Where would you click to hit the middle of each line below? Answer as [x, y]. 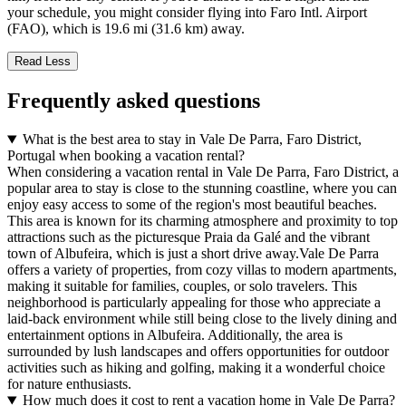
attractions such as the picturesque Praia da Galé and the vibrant [188, 237]
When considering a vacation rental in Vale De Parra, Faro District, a [203, 172]
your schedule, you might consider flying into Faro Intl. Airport [187, 13]
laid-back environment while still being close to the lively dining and [202, 319]
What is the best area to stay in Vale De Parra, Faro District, [192, 140]
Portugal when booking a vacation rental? [126, 156]
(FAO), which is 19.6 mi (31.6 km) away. [126, 29]
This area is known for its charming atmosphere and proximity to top [203, 221]
